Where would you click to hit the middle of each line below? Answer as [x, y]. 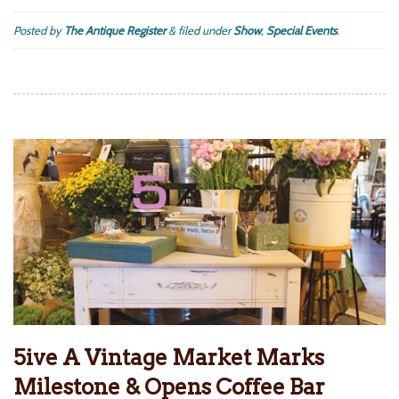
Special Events [301, 31]
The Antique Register [115, 31]
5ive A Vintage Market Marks [169, 358]
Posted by [39, 31]
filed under [204, 31]
